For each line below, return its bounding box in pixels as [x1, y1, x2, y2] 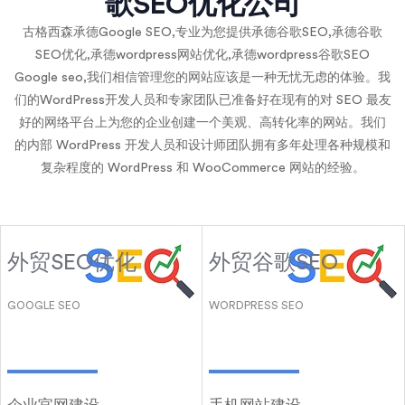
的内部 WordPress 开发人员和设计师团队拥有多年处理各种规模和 [14, 139, 391, 153]
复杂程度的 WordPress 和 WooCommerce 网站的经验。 [40, 162, 365, 175]
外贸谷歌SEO [208, 252, 338, 275]
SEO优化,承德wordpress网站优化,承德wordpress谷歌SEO [35, 49, 370, 62]
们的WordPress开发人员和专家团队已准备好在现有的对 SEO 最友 [14, 94, 391, 108]
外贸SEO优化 [6, 252, 137, 275]
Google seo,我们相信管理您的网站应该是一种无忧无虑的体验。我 [14, 71, 391, 85]
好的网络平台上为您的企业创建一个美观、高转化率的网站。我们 [19, 117, 386, 130]
